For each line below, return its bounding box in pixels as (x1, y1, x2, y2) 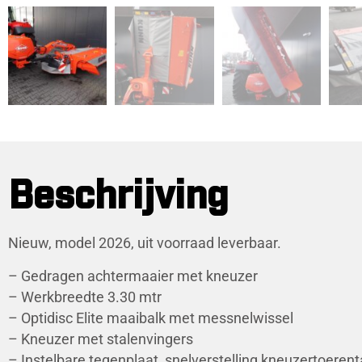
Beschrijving (8, 178, 229, 217)
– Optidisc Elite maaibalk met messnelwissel (8, 309, 293, 326)
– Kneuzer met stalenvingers (8, 330, 193, 347)
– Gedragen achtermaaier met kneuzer (8, 267, 258, 284)
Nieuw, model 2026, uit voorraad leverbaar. (8, 235, 281, 252)
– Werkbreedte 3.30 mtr (8, 288, 162, 305)
